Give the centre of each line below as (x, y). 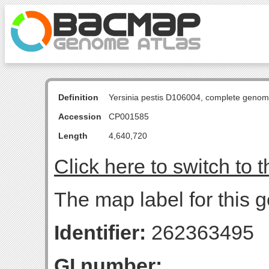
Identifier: (100, 232)
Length (73, 136)
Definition (78, 97)
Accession (80, 116)
